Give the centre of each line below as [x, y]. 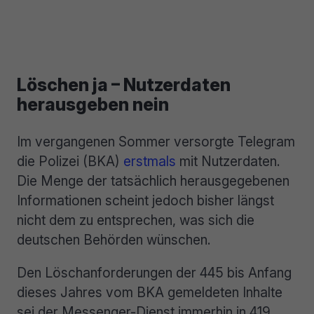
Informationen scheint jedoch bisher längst [145, 200]
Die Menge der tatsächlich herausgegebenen [153, 180]
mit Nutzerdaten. [228, 161]
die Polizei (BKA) [70, 161]
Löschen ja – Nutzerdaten [124, 84]
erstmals [150, 161]
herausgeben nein [93, 104]
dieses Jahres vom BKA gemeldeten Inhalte [150, 292]
